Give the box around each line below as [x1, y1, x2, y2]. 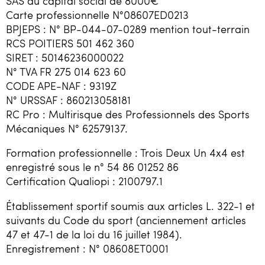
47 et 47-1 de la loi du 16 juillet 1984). [6, 227, 182, 241]
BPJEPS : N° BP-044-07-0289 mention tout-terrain [6, 21, 250, 36]
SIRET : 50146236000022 [6, 50, 124, 64]
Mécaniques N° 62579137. [6, 121, 128, 135]
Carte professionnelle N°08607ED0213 [6, 7, 189, 22]
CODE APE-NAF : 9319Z [6, 78, 117, 93]
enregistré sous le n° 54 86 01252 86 [6, 160, 179, 174]
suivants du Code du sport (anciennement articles [6, 212, 246, 227]
